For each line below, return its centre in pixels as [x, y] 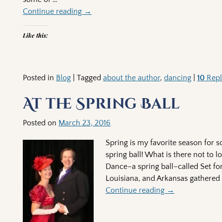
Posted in [39, 78]
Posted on [41, 123]
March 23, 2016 [85, 123]
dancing [178, 78]
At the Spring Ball [101, 104]
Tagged [89, 78]
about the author [132, 78]
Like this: [36, 35]
